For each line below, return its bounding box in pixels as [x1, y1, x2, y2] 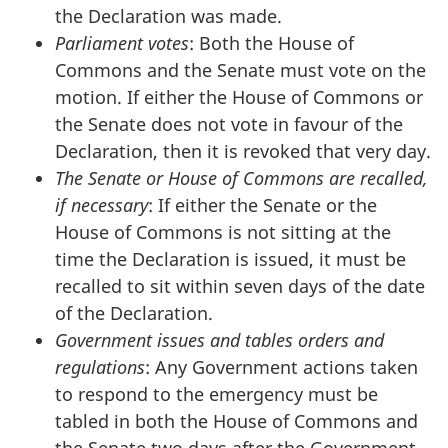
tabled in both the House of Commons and [55, 408, 418, 433]
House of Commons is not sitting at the [55, 219, 391, 244]
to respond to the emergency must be [55, 381, 378, 406]
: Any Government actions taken [145, 354, 418, 379]
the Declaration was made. [55, 3, 282, 28]
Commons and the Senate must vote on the [55, 57, 426, 82]
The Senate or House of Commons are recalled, [55, 165, 428, 190]
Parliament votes [55, 30, 189, 55]
